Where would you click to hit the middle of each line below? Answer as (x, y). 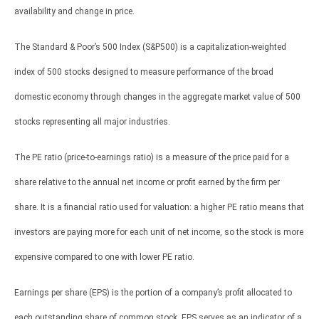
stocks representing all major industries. (92, 121)
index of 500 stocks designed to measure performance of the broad (144, 72)
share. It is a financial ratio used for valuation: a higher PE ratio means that (159, 207)
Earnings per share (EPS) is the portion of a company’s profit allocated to (153, 292)
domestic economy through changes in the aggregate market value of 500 (157, 96)
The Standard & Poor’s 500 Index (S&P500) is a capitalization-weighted (150, 47)
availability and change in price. (74, 11)
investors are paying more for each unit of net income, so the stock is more (159, 232)
